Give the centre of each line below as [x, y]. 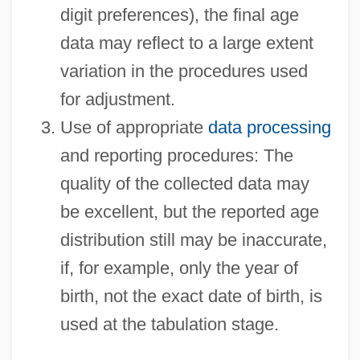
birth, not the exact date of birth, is [191, 296]
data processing [269, 127]
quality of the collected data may [184, 183]
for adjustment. [117, 99]
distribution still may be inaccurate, [193, 239]
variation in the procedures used [184, 71]
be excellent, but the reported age [189, 211]
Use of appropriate [134, 127]
